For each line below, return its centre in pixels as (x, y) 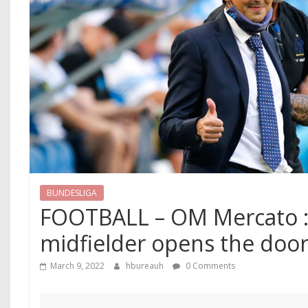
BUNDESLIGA (72, 193)
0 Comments (210, 266)
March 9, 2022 (78, 266)
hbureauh (146, 266)
